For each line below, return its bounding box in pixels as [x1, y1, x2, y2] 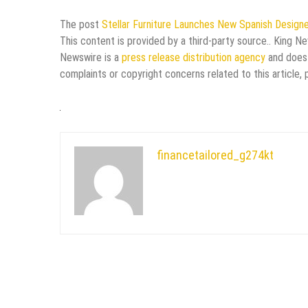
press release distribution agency [122, 50, 265, 64]
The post [60, 17, 102, 31]
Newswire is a [60, 50, 122, 64]
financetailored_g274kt [157, 147, 274, 162]
